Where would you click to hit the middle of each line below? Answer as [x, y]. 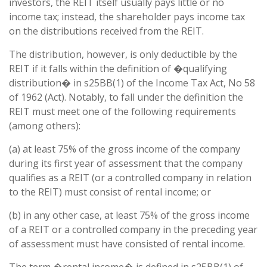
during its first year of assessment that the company [126, 163]
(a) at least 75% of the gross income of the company [125, 149]
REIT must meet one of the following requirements [122, 111]
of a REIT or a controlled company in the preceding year [133, 229]
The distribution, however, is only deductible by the [123, 54]
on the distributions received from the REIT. [106, 31]
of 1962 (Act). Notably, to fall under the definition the [126, 97]
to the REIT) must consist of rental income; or [110, 192]
